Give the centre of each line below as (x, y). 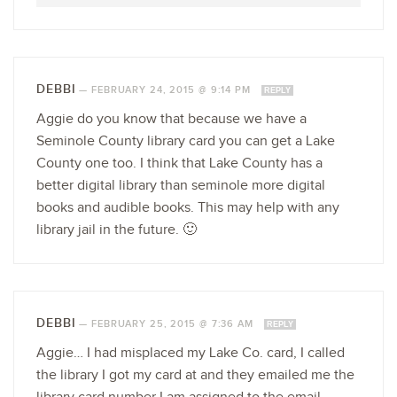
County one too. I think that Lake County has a (179, 163)
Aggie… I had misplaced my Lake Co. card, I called (191, 353)
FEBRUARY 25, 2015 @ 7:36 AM (174, 323)
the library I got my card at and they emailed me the (195, 375)
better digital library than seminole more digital (181, 185)
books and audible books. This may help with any (188, 207)
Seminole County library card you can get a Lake (186, 141)
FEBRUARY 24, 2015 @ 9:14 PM (173, 90)
